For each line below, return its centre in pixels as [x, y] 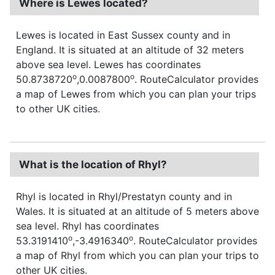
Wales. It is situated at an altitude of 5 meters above [137, 211]
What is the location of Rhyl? [93, 164]
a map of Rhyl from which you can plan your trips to [137, 255]
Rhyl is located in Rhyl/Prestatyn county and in [124, 196]
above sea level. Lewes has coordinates [108, 64]
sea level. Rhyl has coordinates [87, 226]
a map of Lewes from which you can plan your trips [136, 94]
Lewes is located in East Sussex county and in [123, 35]
